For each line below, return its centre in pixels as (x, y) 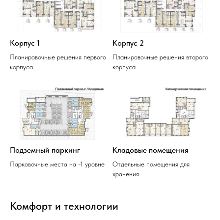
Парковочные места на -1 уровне (57, 164)
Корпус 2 (128, 43)
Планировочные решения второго (160, 57)
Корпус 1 (25, 43)
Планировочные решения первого (58, 57)
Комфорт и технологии (64, 206)
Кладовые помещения (151, 150)
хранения (126, 174)
